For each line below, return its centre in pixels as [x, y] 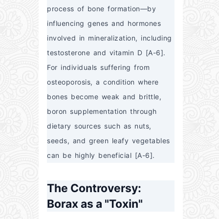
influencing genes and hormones [104, 23]
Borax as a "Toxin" [95, 204]
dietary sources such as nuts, [99, 126]
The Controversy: [94, 188]
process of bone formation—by [101, 8]
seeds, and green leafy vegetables [109, 140]
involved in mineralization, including [109, 38]
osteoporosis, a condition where [103, 82]
